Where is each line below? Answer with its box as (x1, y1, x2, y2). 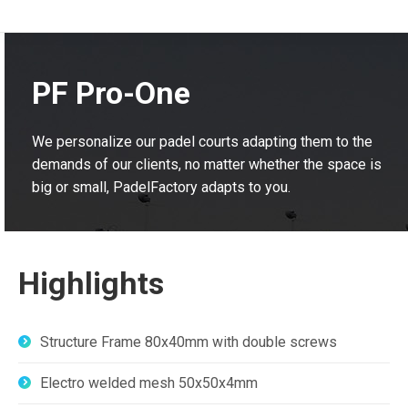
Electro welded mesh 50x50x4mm (40, 374, 258, 392)
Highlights (18, 265, 164, 301)
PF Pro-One (32, 75, 190, 111)
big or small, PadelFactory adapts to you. (32, 178, 291, 196)
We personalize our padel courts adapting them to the (32, 133, 372, 150)
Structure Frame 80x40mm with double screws (40, 333, 337, 351)
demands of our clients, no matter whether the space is (32, 156, 382, 173)
